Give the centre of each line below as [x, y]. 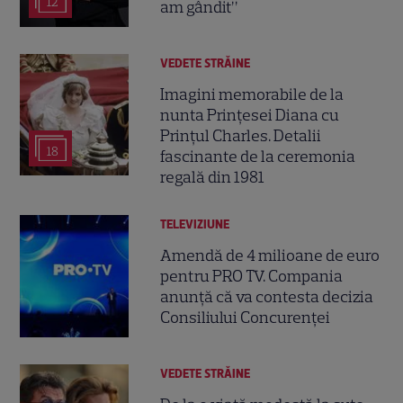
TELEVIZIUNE [195, 224]
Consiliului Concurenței [246, 318]
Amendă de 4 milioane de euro [270, 256]
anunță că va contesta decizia [267, 297]
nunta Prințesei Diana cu [250, 115]
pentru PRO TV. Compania [252, 277]
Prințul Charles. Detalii [241, 135]
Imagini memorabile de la [252, 94]
